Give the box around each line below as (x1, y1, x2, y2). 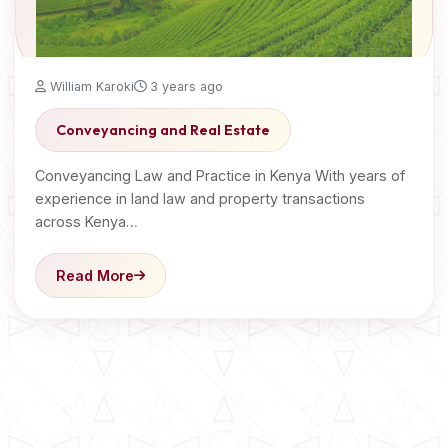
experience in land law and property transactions (35, 190, 365, 207)
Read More (56, 267, 134, 284)
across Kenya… (35, 213, 138, 230)
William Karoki (46, 79, 134, 94)
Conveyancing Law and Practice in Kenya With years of (35, 167, 405, 184)
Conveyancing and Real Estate (56, 121, 270, 139)
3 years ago (146, 79, 223, 94)
